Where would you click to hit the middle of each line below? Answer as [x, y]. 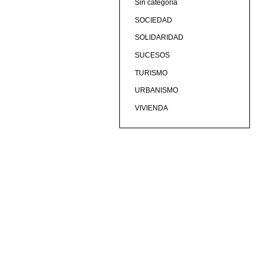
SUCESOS [152, 56]
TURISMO [151, 73]
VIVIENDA [151, 108]
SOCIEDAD [153, 20]
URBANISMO [156, 91]
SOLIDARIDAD [159, 38]
